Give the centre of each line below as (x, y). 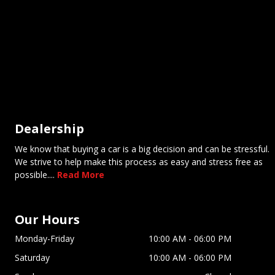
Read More (81, 175)
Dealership (49, 129)
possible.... (35, 175)
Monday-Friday (45, 239)
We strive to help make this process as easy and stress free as (139, 162)
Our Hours (47, 220)
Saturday (32, 258)
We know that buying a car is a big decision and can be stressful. (142, 149)
